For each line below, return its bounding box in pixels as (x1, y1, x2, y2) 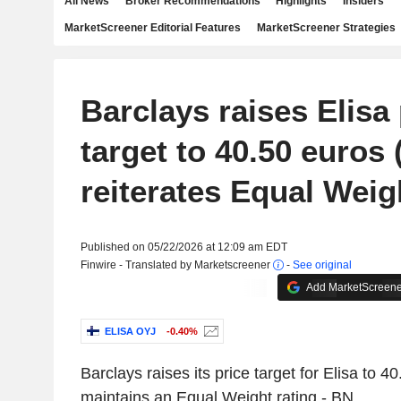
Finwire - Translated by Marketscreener (80, 259, 273, 271)
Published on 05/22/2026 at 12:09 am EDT (80, 241, 287, 253)
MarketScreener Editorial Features (64, 21, 241, 34)
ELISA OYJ (104, 326, 156, 337)
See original (292, 259, 352, 271)
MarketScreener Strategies (256, 21, 396, 34)
